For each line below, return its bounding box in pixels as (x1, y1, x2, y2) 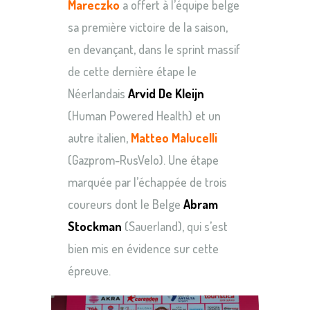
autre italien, (68, 129, 131, 145)
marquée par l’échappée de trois (68, 174, 227, 190)
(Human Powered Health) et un (68, 107, 221, 123)
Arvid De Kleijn (128, 85, 204, 101)
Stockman (68, 218, 122, 234)
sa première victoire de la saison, (68, 19, 228, 35)
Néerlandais (68, 85, 128, 101)
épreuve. (68, 262, 111, 278)
